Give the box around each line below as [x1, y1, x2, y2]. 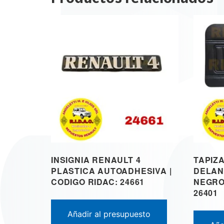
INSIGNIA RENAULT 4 [51, 153, 141, 165]
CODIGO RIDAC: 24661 [51, 175, 145, 187]
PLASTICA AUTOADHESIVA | [51, 164, 172, 176]
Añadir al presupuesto [67, 208, 150, 219]
